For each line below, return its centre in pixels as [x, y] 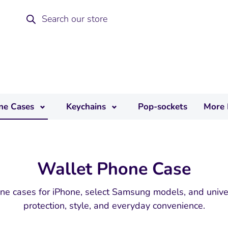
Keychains [86, 106]
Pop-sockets [163, 106]
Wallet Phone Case [114, 169]
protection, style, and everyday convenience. [114, 205]
